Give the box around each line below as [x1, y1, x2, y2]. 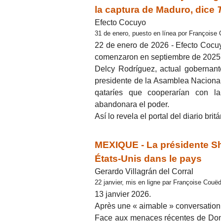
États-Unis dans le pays [95, 153, 202, 164]
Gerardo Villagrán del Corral [95, 167, 193, 176]
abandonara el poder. [95, 100, 169, 109]
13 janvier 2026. [95, 190, 151, 199]
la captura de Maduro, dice [95, 4, 217, 15]
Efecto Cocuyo [95, 18, 146, 27]
